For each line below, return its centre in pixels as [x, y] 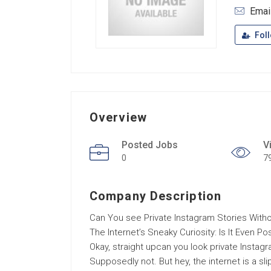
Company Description [155, 196]
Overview [118, 118]
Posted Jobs [150, 145]
